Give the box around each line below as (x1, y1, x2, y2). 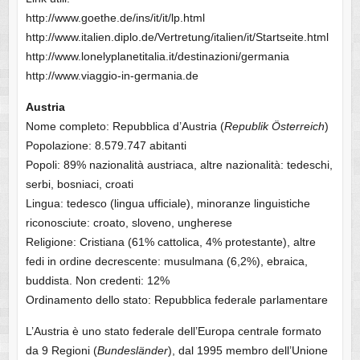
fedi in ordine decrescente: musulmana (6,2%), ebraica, (25, 255, 308, 268)
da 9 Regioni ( (25, 344, 97, 358)
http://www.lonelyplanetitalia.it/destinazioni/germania (25, 50, 289, 63)
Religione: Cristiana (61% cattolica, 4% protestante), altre (25, 235, 316, 249)
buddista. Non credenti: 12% (25, 274, 170, 288)
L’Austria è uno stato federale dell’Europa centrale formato (25, 325, 321, 338)
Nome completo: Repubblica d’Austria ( (25, 120, 224, 133)
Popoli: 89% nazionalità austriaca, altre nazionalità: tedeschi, (25, 158, 333, 172)
